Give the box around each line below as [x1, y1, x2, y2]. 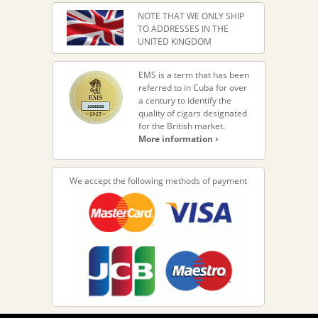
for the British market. [138, 120, 225, 133]
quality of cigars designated [138, 107, 247, 120]
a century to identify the [138, 94, 231, 107]
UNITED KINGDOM [137, 35, 212, 48]
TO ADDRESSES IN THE [137, 23, 229, 35]
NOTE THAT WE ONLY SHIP [137, 10, 244, 23]
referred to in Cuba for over [138, 82, 247, 94]
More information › [138, 133, 218, 146]
